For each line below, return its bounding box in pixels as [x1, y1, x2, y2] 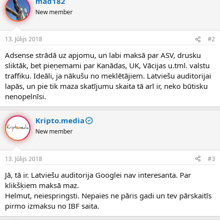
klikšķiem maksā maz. [5, 180, 79, 190]
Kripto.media [35, 115, 84, 126]
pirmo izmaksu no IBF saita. [5, 200, 99, 211]
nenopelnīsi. [5, 91, 46, 102]
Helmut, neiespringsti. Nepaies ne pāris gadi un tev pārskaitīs [5, 190, 212, 200]
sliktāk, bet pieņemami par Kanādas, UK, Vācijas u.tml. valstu [5, 60, 210, 71]
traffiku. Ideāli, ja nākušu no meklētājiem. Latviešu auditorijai [5, 71, 211, 81]
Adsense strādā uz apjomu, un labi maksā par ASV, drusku [5, 50, 201, 60]
